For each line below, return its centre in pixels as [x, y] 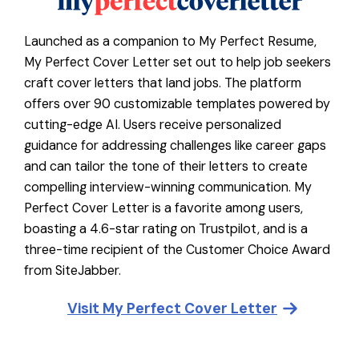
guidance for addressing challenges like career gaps [175, 146]
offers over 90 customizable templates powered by [177, 104]
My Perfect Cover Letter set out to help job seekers [177, 63]
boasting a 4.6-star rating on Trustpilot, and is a [166, 229]
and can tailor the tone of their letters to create [166, 167]
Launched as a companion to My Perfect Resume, [170, 42]
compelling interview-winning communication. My [168, 188]
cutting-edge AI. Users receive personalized [153, 125]
